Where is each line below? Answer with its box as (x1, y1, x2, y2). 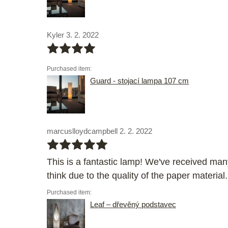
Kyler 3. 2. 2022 (47, 31, 99, 40)
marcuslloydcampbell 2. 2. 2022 (47, 127, 152, 136)
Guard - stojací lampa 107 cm (90, 76, 189, 85)
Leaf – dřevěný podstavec (90, 200, 176, 209)
